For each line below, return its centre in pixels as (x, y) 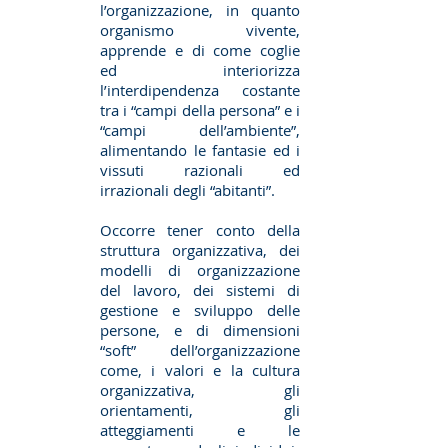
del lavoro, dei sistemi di (200, 290)
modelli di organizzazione (200, 270)
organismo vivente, (200, 30)
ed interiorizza (200, 70)
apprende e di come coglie (200, 50)
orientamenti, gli (200, 410)
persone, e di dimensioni (200, 330)
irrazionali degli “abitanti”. (187, 190)
